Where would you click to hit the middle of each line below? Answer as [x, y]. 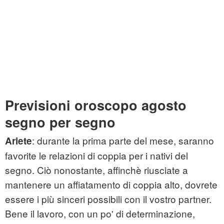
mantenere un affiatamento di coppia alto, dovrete [111, 184]
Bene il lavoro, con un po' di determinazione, [100, 213]
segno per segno [60, 122]
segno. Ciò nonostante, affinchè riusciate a [96, 170]
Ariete [18, 141]
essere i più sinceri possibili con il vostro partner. [108, 199]
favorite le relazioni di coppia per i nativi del [96, 155]
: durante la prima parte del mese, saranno [123, 140]
